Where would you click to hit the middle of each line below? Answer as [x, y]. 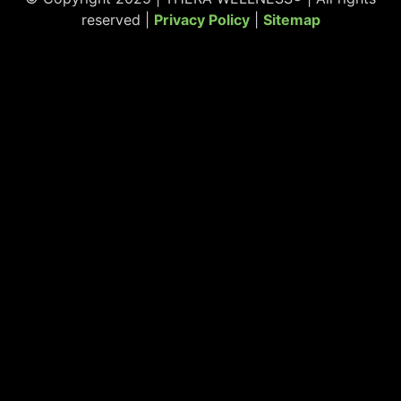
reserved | [117, 19]
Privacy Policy [201, 19]
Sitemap [291, 19]
